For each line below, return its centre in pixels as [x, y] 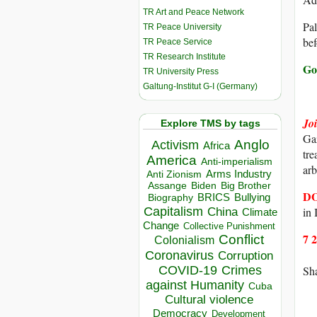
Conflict [241, 240]
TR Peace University [182, 27]
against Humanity [195, 286]
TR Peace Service [178, 41]
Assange [167, 186]
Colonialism [184, 241]
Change [161, 226]
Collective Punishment [229, 226]
